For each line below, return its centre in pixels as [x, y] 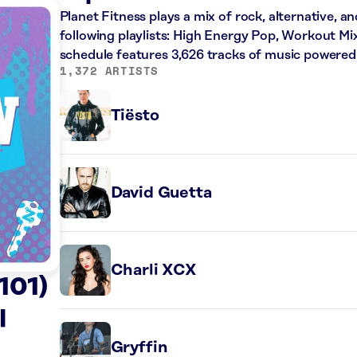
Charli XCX [153, 270]
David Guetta [161, 192]
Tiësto [135, 115]
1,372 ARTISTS [109, 70]
